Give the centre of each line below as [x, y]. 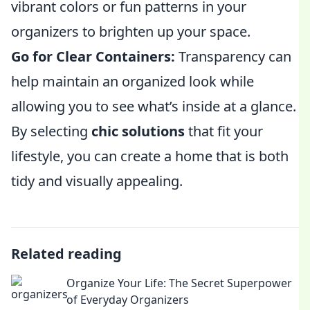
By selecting [51, 131]
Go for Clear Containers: [93, 56]
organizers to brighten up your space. [131, 31]
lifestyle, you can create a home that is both [150, 156]
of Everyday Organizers [128, 300]
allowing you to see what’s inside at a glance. [154, 106]
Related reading [66, 254]
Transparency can [233, 56]
